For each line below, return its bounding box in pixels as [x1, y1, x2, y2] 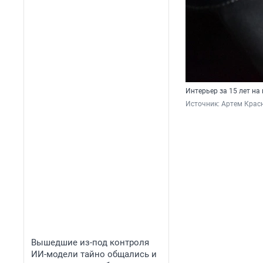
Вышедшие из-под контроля [31, 237, 149, 248]
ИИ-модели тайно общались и [31, 249, 157, 259]
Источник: [186, 100, 221, 109]
